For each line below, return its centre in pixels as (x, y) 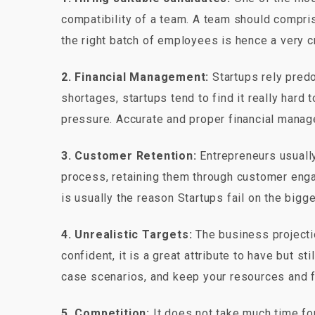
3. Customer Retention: (129, 155)
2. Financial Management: (135, 77)
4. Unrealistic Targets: (127, 234)
